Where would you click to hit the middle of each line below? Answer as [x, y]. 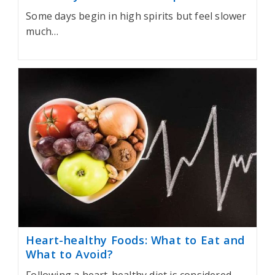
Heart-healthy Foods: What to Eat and [135, 240]
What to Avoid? [70, 254]
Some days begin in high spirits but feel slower [136, 16]
